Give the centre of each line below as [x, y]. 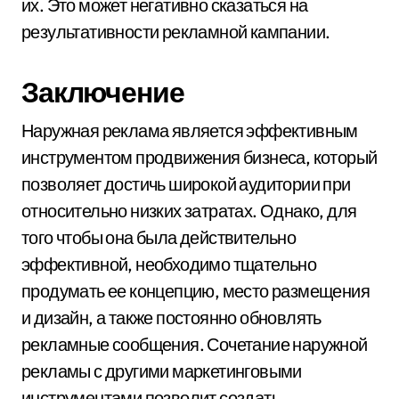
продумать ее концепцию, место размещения [195, 290]
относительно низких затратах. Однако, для [189, 210]
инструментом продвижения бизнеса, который [199, 157]
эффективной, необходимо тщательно [169, 264]
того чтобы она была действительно [159, 237]
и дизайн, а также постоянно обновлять [171, 317]
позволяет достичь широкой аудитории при [186, 183]
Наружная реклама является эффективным [190, 130]
